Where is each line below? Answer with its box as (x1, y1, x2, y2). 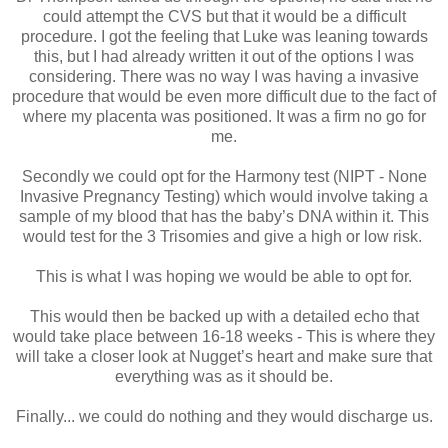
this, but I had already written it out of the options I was (34, 48, 414, 66)
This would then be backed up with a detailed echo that (29, 308, 419, 326)
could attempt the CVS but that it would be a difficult (42, 8, 406, 26)
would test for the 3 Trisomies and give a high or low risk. (22, 228, 426, 246)
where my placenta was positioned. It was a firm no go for (22, 108, 426, 126)
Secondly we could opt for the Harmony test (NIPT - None (21, 168, 427, 186)
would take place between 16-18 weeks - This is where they (13, 328, 435, 346)
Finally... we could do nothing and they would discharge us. (15, 408, 433, 426)
